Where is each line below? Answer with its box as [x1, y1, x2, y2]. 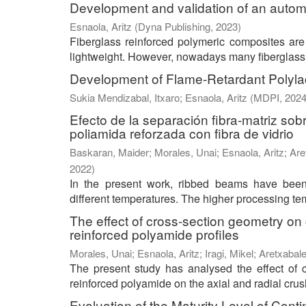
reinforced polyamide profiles [70, 225, 239, 244]
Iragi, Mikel [205, 246, 253, 261]
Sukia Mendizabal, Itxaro [70, 90, 180, 105]
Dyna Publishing [138, 19, 210, 34]
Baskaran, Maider [70, 145, 149, 160]
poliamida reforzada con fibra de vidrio [70, 124, 294, 143]
